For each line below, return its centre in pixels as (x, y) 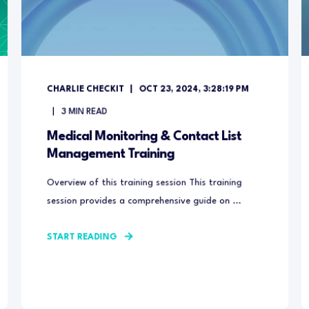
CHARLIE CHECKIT (85, 89)
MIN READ (88, 112)
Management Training (110, 154)
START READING (82, 238)
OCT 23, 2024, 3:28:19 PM (194, 89)
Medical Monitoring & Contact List (144, 137)
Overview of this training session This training (144, 183)
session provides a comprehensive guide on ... (144, 201)
